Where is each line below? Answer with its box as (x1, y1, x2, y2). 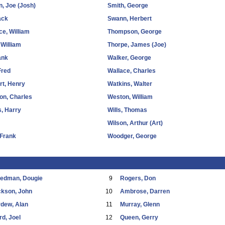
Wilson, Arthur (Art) (107, 120, 163, 126)
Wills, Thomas (107, 107, 148, 113)
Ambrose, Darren (120, 188, 170, 194)
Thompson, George (107, 29, 162, 35)
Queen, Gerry (120, 214, 159, 220)
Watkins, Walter (107, 81, 153, 87)
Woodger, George (107, 133, 157, 139)
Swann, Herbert (107, 16, 152, 22)
